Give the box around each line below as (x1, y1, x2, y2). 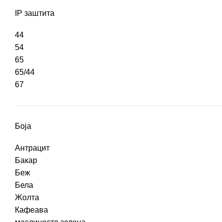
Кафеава (15, 206, 48, 215)
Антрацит (15, 144, 50, 153)
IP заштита (15, 9, 55, 18)
